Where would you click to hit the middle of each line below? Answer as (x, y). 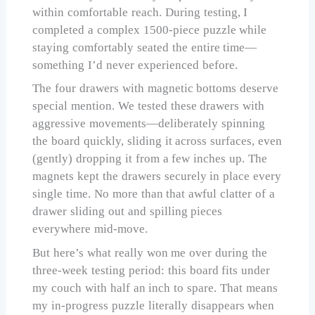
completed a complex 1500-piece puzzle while (150, 30)
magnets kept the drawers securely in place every (157, 176)
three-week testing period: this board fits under (152, 270)
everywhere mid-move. (90, 229)
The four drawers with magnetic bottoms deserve (156, 88)
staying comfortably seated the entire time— (145, 47)
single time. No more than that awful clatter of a (154, 194)
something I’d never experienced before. (135, 65)
